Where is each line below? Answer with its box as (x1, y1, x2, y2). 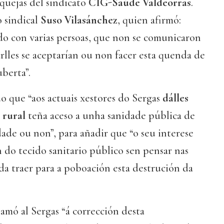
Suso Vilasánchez (38, 13, 117, 27)
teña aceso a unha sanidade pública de (25, 109, 195, 122)
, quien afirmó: (117, 13, 181, 27)
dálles (162, 91, 188, 105)
